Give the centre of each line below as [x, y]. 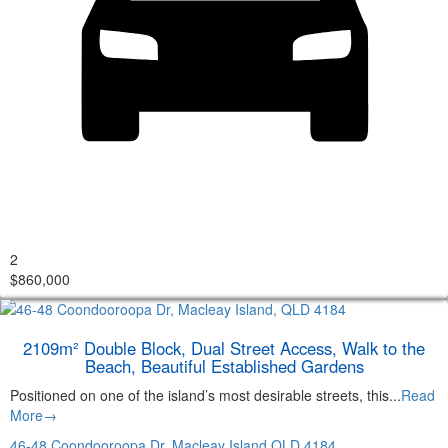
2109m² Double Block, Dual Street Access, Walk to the [224, 347]
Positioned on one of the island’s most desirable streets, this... [205, 394]
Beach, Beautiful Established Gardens [224, 365]
